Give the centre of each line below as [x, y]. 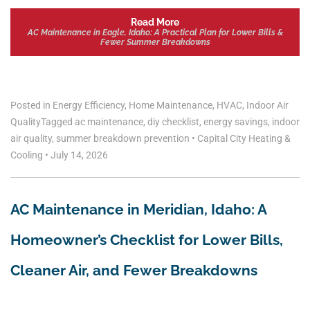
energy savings [236, 121]
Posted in [31, 105]
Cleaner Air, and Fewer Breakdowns [134, 270]
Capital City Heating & [243, 138]
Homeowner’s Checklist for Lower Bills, [147, 239]
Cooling [28, 155]
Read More [155, 22]
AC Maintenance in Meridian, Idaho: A [138, 209]
